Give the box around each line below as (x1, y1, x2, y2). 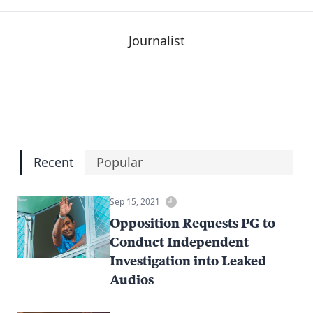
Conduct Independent (110, 233, 249, 249)
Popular (96, 153, 143, 170)
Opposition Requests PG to (110, 214, 276, 231)
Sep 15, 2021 (110, 195, 161, 208)
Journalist (128, 31, 185, 49)
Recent (34, 153, 74, 170)
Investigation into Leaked (110, 252, 267, 268)
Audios (110, 271, 154, 287)
